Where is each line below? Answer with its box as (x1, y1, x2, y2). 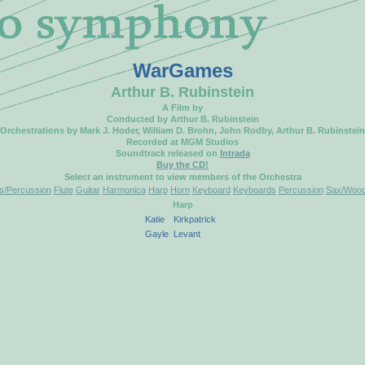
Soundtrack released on (115, 148, 220, 158)
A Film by (162, 103, 203, 112)
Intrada (219, 148, 250, 158)
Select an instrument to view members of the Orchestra (64, 172, 301, 182)
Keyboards (232, 185, 276, 195)
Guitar (75, 185, 100, 195)
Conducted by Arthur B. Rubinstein (106, 114, 259, 124)
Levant (173, 229, 200, 239)
